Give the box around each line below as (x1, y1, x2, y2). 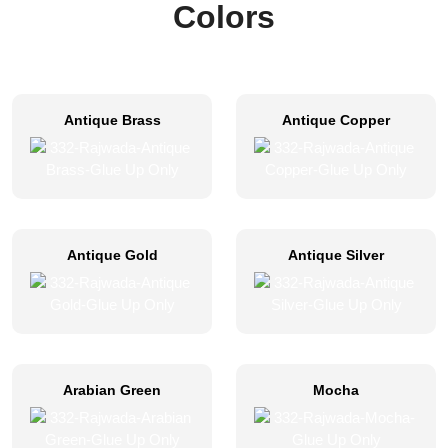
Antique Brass (63, 112, 161, 129)
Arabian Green (63, 382, 161, 399)
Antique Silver (288, 247, 384, 264)
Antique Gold (66, 247, 158, 264)
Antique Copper (282, 112, 390, 129)
